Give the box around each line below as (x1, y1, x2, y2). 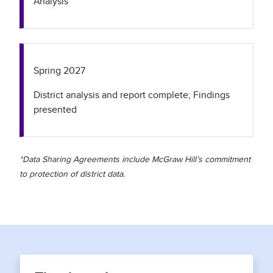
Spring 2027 (34, 66, 85, 76)
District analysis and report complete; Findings (34, 90, 230, 100)
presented (34, 105, 77, 115)
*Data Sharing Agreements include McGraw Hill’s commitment (19, 155, 250, 164)
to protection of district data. (19, 170, 127, 179)
